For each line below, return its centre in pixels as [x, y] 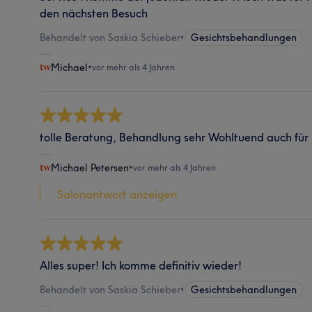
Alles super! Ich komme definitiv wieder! [141, 265]
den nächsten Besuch [94, 13]
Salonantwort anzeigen [117, 194]
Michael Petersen [90, 167]
